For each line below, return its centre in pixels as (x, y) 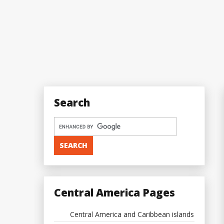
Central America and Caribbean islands (132, 214)
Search (72, 102)
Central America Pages (114, 193)
